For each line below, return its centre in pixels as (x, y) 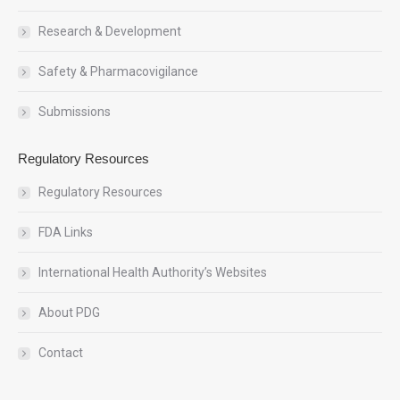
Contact (61, 353)
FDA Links (66, 232)
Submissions (75, 112)
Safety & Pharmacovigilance (118, 71)
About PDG (69, 312)
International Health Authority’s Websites (153, 272)
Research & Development (110, 31)
